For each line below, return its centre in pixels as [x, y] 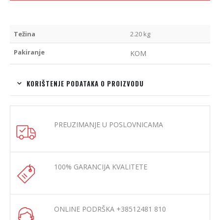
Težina [25, 34]
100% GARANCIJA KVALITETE [101, 167]
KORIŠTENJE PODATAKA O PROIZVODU [85, 83]
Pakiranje [29, 52]
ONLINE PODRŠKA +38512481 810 [110, 209]
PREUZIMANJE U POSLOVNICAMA [109, 124]
